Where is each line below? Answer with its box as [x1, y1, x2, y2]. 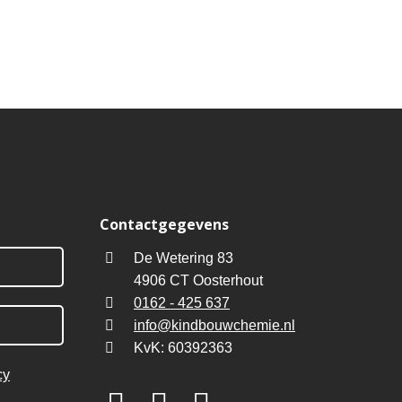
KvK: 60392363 [134, 340, 232, 356]
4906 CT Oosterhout [134, 273, 263, 289]
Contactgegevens [100, 214, 229, 235]
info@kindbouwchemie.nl [134, 318, 295, 334]
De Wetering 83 [134, 250, 233, 267]
